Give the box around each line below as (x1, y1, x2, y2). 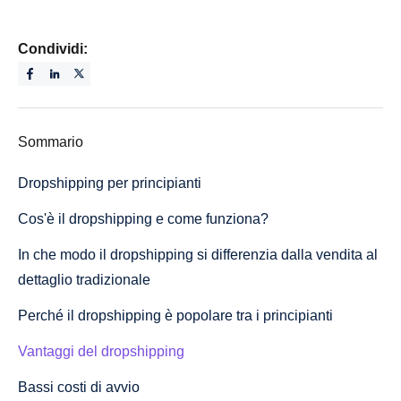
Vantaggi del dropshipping (18, 343, 184, 359)
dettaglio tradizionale (18, 271, 150, 287)
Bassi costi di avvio (18, 379, 140, 395)
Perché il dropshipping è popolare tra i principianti (18, 307, 333, 323)
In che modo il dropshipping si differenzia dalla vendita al (18, 246, 378, 262)
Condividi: (18, 40, 88, 56)
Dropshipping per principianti (18, 175, 201, 191)
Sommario (18, 133, 83, 149)
